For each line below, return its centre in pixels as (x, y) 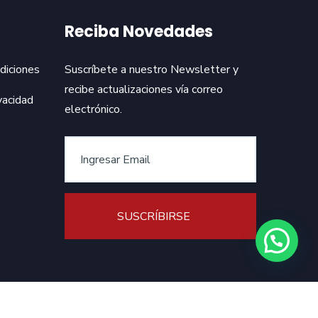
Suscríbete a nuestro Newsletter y (152, 70)
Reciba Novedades (139, 32)
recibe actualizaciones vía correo (144, 89)
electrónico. (93, 109)
